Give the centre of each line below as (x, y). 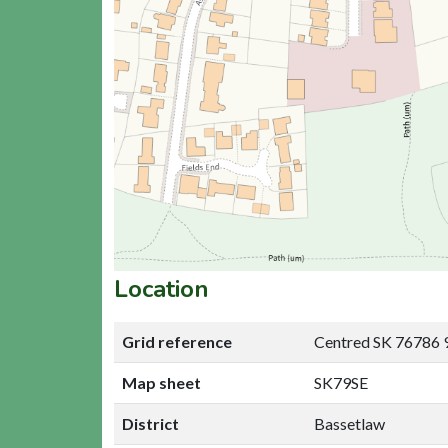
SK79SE (341, 382)
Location (161, 288)
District (150, 423)
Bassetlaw (349, 423)
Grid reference (177, 341)
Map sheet (161, 382)
